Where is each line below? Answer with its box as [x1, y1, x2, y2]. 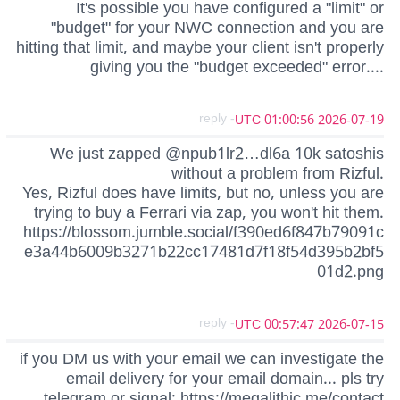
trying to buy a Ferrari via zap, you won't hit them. [34, 196, 384, 230]
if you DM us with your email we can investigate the [20, 341, 384, 376]
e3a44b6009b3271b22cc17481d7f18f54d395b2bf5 [24, 235, 384, 270]
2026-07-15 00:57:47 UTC [318, 311, 384, 339]
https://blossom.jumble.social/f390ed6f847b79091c [23, 215, 384, 250]
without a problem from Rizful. [171, 156, 384, 191]
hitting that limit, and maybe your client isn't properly [16, 30, 384, 64]
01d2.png [317, 254, 384, 289]
